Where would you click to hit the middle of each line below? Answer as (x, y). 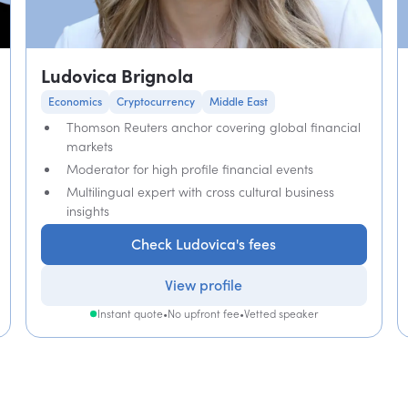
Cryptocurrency (155, 102)
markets (89, 146)
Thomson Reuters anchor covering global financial (213, 127)
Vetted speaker (280, 314)
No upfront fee (203, 314)
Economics (75, 102)
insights (87, 211)
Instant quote (130, 314)
